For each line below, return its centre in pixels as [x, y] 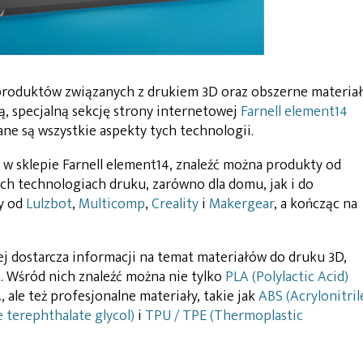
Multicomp [112, 204]
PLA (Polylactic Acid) [287, 277]
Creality [175, 204]
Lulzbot [49, 204]
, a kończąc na [316, 204]
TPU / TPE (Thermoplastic [224, 316]
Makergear [241, 204]
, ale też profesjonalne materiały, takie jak [130, 296]
